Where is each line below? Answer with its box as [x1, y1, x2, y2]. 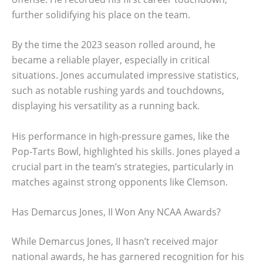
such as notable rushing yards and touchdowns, [12, 84, 224, 97]
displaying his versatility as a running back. [12, 99, 200, 113]
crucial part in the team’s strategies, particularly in [12, 160, 234, 173]
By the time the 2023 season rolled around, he [12, 38, 215, 52]
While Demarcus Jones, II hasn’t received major [12, 235, 218, 248]
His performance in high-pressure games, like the [12, 129, 230, 143]
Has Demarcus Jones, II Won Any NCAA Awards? [12, 205, 221, 219]
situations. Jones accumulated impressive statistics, [12, 69, 239, 82]
